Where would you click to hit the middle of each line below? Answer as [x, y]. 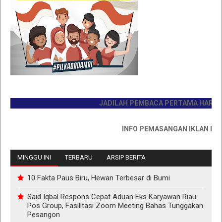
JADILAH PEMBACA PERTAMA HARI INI [148, 103]
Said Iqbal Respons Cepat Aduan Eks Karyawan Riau [112, 196]
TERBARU [79, 158]
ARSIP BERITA [126, 158]
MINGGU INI [34, 158]
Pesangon [44, 214]
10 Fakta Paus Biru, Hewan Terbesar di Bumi [99, 178]
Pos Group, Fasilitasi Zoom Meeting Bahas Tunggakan [115, 205]
